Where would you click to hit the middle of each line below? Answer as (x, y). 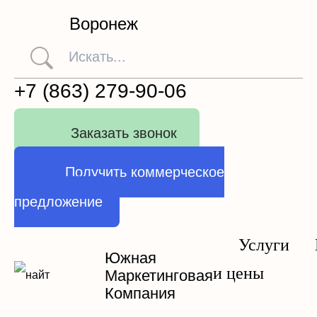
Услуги (264, 245)
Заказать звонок (124, 133)
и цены (238, 273)
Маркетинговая (159, 275)
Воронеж (103, 24)
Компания (140, 293)
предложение (58, 202)
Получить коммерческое (145, 172)
